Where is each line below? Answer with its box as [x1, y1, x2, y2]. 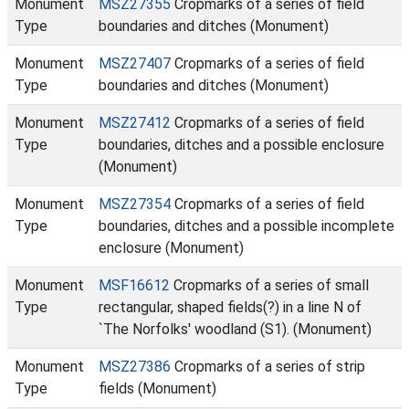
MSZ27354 [99, 195, 171, 213]
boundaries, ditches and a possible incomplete [99, 217, 394, 235]
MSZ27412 [99, 114, 171, 131]
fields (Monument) [99, 380, 216, 397]
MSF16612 [99, 277, 170, 294]
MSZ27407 [99, 55, 171, 72]
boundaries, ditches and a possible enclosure [99, 136, 384, 153]
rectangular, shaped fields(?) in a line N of [99, 299, 362, 316]
